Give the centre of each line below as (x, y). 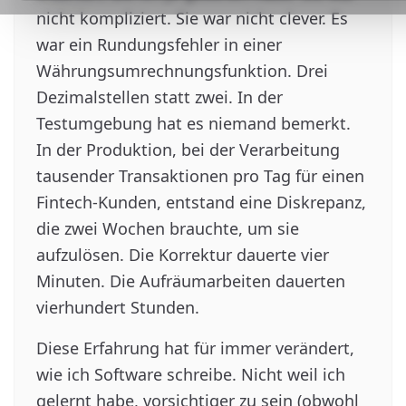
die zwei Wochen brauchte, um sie (168, 228)
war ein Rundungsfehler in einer (159, 44)
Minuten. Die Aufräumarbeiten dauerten (191, 281)
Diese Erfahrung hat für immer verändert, (195, 348)
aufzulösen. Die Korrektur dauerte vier (183, 255)
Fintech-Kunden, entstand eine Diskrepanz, (201, 202)
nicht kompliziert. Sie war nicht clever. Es (192, 18)
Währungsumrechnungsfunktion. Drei (182, 71)
